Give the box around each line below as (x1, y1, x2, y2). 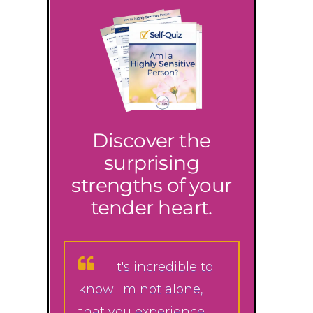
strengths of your (71, 173, 232, 197)
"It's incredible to (109, 259, 213, 275)
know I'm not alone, (78, 281, 203, 297)
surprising (103, 150, 200, 175)
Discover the (92, 128, 211, 152)
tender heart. (91, 195, 212, 219)
